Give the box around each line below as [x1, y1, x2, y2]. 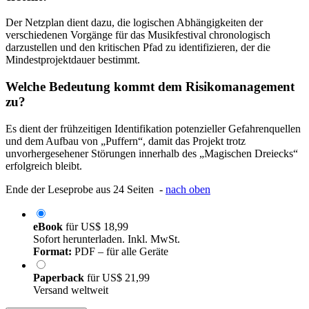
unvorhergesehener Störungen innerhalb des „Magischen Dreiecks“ [6, 147, 298, 159]
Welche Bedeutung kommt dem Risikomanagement [6, 79, 295, 94]
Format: [33, 245, 72, 257]
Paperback [33, 271, 87, 283]
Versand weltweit [33, 283, 108, 296]
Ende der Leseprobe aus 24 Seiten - [6, 183, 166, 195]
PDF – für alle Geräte [72, 245, 168, 257]
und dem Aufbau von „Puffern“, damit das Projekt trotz [6, 134, 246, 147]
